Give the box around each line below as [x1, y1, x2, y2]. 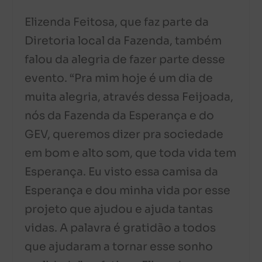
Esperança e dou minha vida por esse [25, 183, 231, 198]
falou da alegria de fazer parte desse [25, 52, 226, 67]
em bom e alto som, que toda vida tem [25, 146, 237, 160]
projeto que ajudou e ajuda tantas [25, 202, 213, 216]
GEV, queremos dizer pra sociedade [25, 127, 224, 142]
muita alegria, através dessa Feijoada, [25, 89, 234, 104]
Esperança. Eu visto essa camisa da [25, 164, 219, 179]
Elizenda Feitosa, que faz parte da [25, 15, 209, 29]
